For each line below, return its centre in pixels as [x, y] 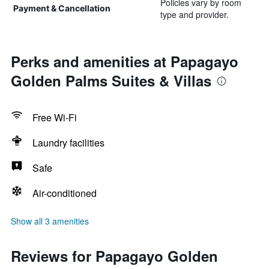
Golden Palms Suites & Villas [111, 80]
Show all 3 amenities [50, 221]
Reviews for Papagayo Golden [114, 256]
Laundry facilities [68, 143]
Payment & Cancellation [62, 8]
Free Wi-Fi [55, 117]
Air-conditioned [65, 193]
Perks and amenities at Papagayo [125, 61]
